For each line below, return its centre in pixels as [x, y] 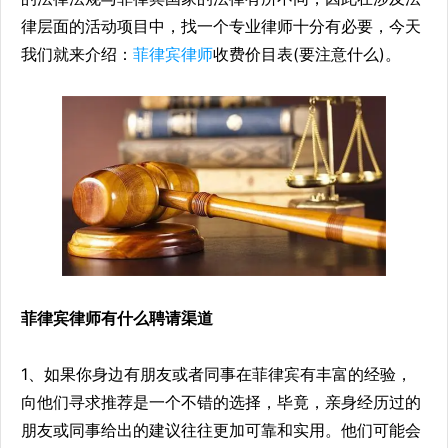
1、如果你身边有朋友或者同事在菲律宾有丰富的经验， [216, 374]
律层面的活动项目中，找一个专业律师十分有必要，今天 [221, 26]
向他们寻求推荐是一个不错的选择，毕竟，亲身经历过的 [221, 402]
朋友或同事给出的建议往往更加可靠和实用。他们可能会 [221, 430]
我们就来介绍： [77, 54]
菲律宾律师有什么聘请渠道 [117, 318]
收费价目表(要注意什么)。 [307, 54]
